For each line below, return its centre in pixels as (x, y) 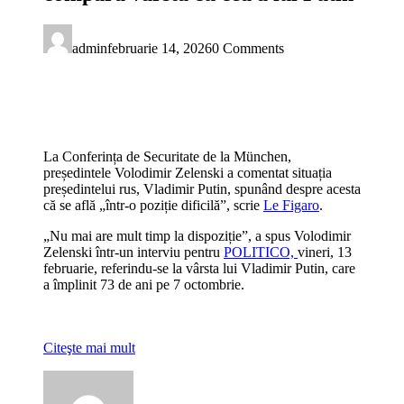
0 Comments (248, 48)
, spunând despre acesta (294, 188)
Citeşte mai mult (89, 347)
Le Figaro (291, 205)
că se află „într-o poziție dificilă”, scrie (153, 205)
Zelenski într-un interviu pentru (133, 252)
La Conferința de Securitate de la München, (167, 156)
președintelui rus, (93, 188)
